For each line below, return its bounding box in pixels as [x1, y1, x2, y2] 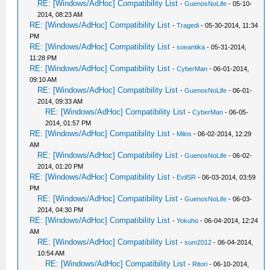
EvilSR [177, 174, 196, 181]
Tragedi [177, 22, 199, 29]
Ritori [192, 260, 208, 268]
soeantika [177, 43, 206, 51]
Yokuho [177, 217, 199, 224]
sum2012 [184, 239, 212, 246]
